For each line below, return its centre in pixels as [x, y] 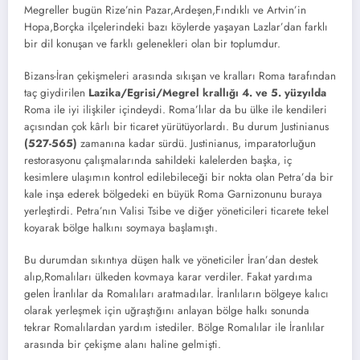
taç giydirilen [56, 92]
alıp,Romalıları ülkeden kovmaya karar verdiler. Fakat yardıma [168, 277]
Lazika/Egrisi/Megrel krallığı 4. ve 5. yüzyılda [207, 92]
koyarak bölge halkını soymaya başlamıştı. [121, 227]
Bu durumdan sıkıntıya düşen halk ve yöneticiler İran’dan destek [171, 260]
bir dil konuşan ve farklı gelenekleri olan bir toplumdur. [152, 43]
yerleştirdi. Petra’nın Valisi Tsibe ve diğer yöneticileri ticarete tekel [176, 211]
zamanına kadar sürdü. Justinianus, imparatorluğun [196, 143]
